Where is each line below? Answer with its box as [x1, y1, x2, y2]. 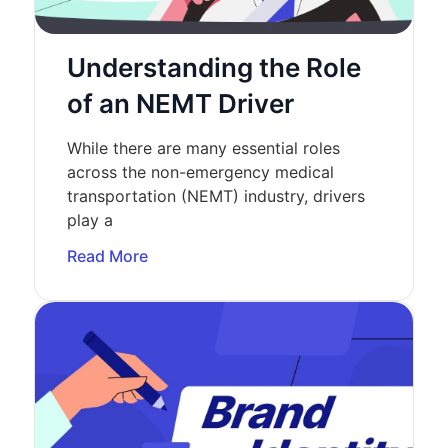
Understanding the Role [67, 52, 361, 83]
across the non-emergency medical [67, 162, 334, 183]
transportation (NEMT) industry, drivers [67, 186, 365, 207]
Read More [67, 246, 148, 267]
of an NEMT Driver [67, 88, 294, 119]
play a [67, 210, 113, 231]
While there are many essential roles [67, 138, 340, 159]
